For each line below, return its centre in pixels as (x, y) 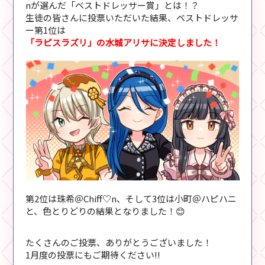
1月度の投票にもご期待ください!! (93, 254)
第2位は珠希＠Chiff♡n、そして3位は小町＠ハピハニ (131, 198)
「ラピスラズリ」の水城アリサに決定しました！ (123, 42)
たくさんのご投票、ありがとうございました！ (119, 242)
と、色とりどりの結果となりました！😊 (110, 211)
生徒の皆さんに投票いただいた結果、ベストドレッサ (132, 17)
